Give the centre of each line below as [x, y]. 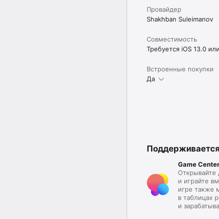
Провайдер [164, 9]
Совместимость [172, 39]
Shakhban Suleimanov [180, 19]
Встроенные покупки [180, 69]
